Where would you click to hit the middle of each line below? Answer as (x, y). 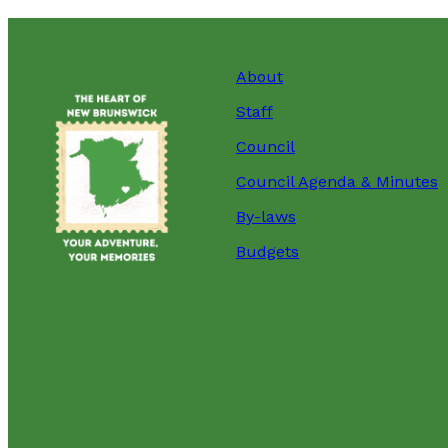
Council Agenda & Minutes (337, 181)
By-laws (266, 216)
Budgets (267, 251)
